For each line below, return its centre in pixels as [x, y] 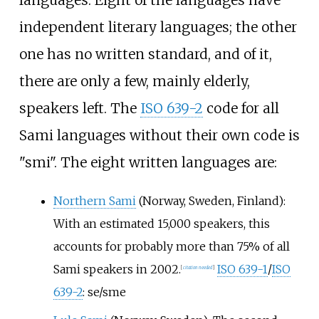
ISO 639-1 [242, 269]
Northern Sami [94, 200]
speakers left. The [79, 108]
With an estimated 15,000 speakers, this [161, 223]
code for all [241, 108]
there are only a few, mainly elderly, [134, 81]
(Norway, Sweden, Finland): [210, 200]
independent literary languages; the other [158, 27]
